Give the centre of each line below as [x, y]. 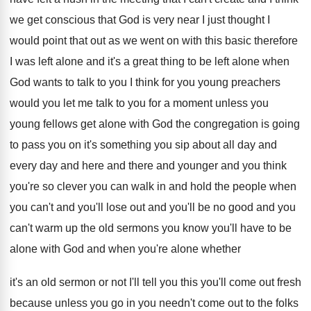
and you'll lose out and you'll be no [141, 207]
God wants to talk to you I [71, 82]
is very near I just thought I [206, 20]
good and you [262, 207]
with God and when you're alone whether [141, 249]
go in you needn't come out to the [192, 303]
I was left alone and [57, 61]
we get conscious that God [75, 20]
